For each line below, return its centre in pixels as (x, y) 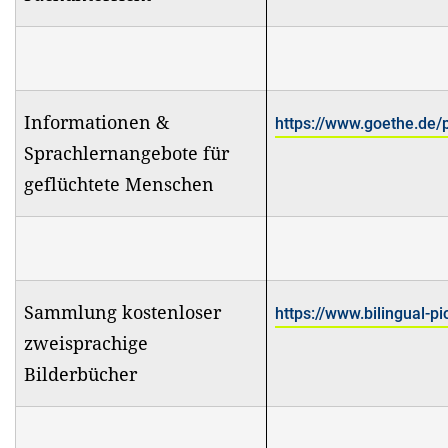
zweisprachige (86, 342)
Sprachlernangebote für (126, 152)
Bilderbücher (83, 373)
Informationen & (96, 121)
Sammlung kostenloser (122, 311)
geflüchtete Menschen (119, 183)
